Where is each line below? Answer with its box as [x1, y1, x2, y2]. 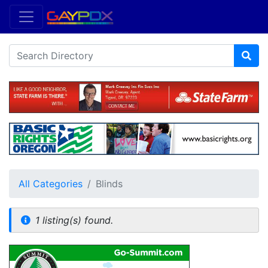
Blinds [96, 177, 123, 190]
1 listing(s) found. [35, 214, 113, 226]
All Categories [19, 177, 83, 190]
